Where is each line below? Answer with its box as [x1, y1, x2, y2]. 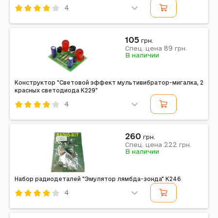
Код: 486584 [15, 114, 59, 122]
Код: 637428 [15, 18, 58, 25]
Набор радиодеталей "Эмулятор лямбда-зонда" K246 [15, 176, 181, 182]
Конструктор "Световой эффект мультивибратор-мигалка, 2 [15, 79, 203, 86]
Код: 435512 [15, 202, 56, 210]
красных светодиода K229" [15, 87, 98, 93]
